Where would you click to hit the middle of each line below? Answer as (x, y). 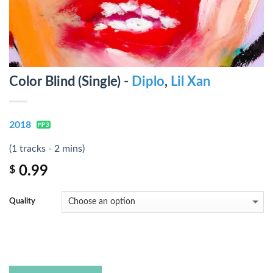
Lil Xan (190, 82)
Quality (22, 202)
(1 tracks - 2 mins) (47, 149)
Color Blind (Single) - (70, 82)
